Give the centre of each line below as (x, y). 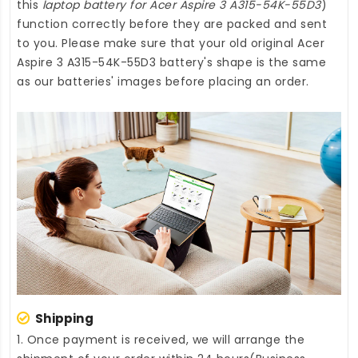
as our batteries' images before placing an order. (163, 82)
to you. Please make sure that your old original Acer (171, 44)
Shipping (64, 318)
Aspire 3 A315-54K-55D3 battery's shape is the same (171, 63)
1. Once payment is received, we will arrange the (161, 339)
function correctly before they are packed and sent (172, 24)
